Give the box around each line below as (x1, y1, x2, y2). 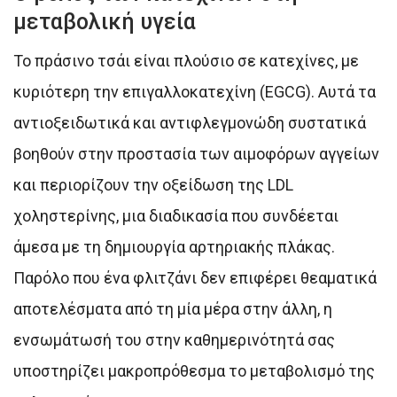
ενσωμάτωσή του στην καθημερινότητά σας (13, 330, 335, 349)
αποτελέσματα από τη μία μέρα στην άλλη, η (13, 299, 332, 318)
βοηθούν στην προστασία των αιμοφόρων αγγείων (13, 144, 379, 163)
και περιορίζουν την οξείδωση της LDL (13, 175, 293, 194)
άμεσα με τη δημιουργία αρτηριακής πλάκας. (13, 237, 335, 256)
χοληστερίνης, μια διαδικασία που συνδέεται (13, 206, 339, 225)
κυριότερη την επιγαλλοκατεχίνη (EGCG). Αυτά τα (13, 82, 376, 101)
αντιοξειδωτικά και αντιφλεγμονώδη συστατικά (13, 113, 366, 132)
